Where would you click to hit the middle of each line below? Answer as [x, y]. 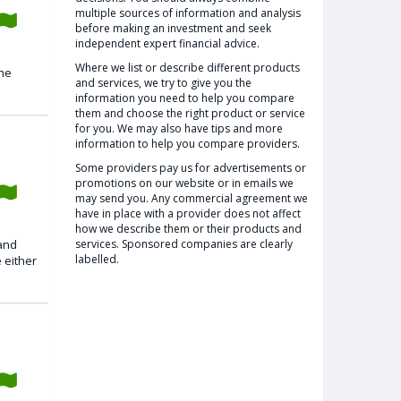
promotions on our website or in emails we [184, 183]
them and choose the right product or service [190, 113]
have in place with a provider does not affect [188, 213]
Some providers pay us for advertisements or [190, 168]
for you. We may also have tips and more [179, 128]
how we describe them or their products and [188, 229]
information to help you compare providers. [187, 144]
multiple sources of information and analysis [188, 13]
